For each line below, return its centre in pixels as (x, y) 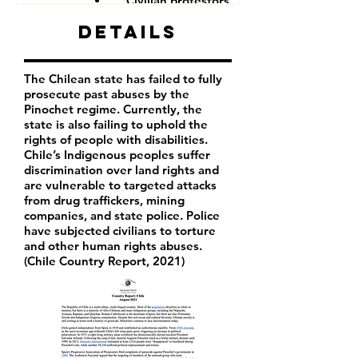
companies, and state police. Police (122, 215)
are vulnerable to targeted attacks (120, 185)
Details (128, 32)
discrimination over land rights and (121, 170)
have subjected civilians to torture (120, 231)
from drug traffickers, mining (104, 200)
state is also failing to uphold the (116, 124)
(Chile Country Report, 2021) (104, 261)
